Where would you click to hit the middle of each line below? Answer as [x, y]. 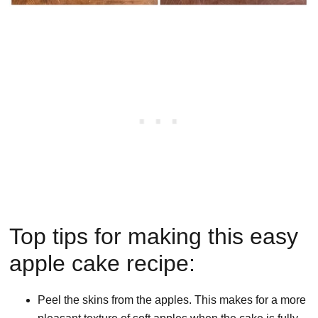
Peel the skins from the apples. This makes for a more [172, 300]
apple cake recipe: [103, 264]
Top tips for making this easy [154, 237]
